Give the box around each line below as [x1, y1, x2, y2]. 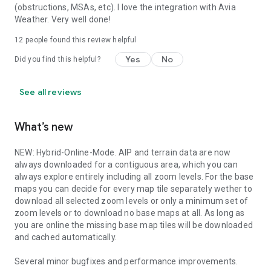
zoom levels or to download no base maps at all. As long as [15, 208, 245, 218]
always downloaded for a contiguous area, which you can [15, 160, 238, 169]
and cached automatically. [15, 232, 117, 242]
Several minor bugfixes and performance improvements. [15, 256, 238, 266]
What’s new [15, 120, 73, 134]
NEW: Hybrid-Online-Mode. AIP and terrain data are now [15, 148, 231, 157]
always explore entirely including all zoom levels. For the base [15, 172, 254, 181]
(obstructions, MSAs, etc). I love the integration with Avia [15, 2, 236, 12]
